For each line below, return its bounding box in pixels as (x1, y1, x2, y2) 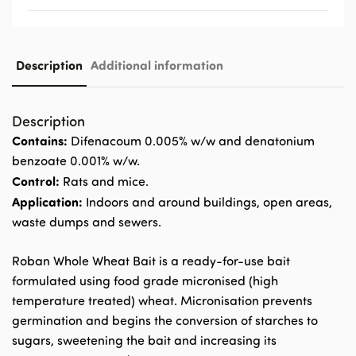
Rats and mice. (60, 173, 149, 189)
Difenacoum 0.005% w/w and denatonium (68, 133, 315, 149)
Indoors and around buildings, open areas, (83, 194, 332, 210)
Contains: (12, 132, 68, 149)
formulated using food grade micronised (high (12, 273, 278, 288)
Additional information (91, 56, 223, 73)
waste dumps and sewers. (12, 214, 161, 230)
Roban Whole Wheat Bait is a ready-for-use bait (12, 253, 290, 269)
